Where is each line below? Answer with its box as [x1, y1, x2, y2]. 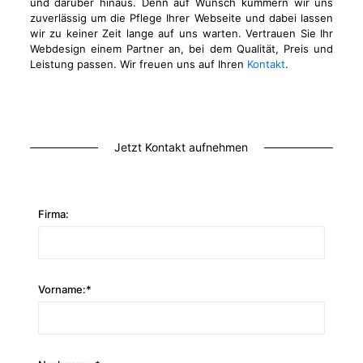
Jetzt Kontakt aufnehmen [114, 140, 249, 154]
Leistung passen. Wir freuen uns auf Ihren [29, 58, 247, 70]
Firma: [37, 207, 69, 220]
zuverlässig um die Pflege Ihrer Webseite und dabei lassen [29, 11, 334, 24]
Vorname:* [37, 283, 92, 296]
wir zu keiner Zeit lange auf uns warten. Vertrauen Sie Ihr [29, 27, 334, 40]
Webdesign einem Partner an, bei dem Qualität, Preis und [29, 42, 334, 55]
